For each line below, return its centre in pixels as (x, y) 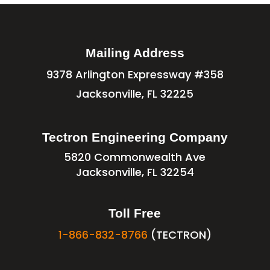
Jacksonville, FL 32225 (135, 94)
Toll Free (135, 213)
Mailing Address (135, 53)
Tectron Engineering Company (135, 137)
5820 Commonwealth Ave (135, 157)
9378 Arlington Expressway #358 (135, 75)
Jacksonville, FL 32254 (135, 172)
